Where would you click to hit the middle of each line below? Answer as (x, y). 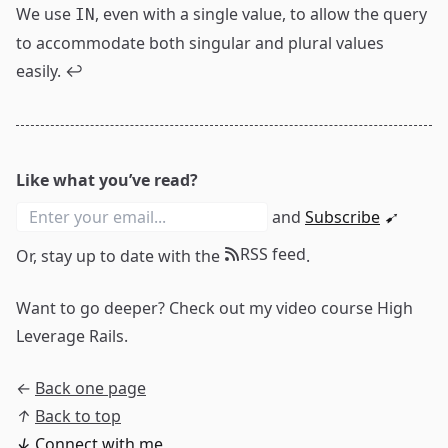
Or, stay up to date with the (120, 256)
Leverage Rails (70, 336)
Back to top (78, 416)
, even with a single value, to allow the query (261, 14)
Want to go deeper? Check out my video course (196, 308)
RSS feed (273, 254)
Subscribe (342, 217)
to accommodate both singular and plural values (200, 43)
